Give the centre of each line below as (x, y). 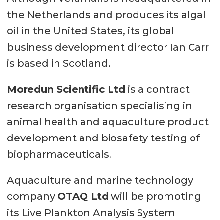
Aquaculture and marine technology (100, 180)
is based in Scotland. (58, 64)
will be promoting (155, 197)
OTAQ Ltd (83, 197)
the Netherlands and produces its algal (106, 15)
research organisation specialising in (99, 106)
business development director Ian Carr (108, 47)
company (32, 197)
